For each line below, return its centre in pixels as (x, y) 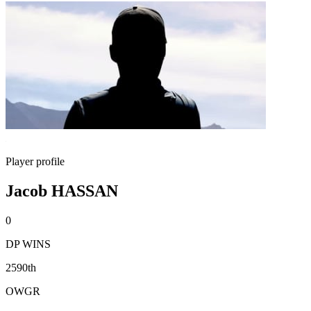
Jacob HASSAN (62, 191)
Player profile (35, 161)
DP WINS (28, 244)
